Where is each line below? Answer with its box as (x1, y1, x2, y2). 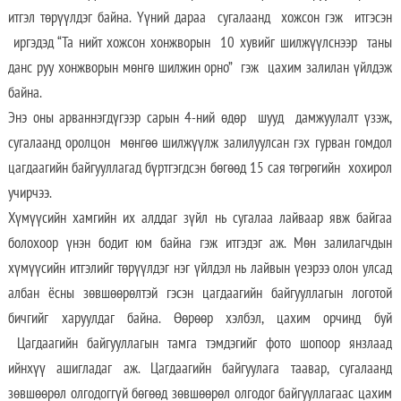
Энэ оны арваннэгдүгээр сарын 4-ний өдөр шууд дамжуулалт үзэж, (7, 107, 392, 127)
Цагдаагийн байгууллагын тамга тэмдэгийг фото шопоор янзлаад (7, 332, 392, 353)
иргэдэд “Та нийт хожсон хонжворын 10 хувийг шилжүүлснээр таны (7, 31, 392, 52)
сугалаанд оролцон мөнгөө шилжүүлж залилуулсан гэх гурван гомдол (7, 132, 392, 152)
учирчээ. (7, 182, 52, 202)
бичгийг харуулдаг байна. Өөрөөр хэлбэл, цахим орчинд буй (7, 307, 392, 328)
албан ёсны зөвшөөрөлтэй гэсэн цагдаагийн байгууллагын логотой (7, 282, 392, 303)
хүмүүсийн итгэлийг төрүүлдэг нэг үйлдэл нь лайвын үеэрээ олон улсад (7, 257, 392, 277)
